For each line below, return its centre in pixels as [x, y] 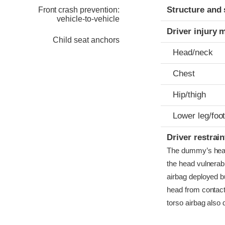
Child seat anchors [86, 40]
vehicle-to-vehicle [88, 19]
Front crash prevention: [79, 10]
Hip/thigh [189, 95]
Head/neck [193, 53]
